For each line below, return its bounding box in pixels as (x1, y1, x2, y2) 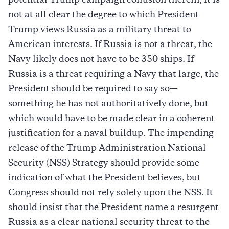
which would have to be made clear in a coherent (8, 114, 215, 123)
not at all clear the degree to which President (8, 11, 199, 19)
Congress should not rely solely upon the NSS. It (8, 189, 213, 197)
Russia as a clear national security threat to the (8, 218, 210, 227)
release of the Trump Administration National (8, 144, 206, 153)
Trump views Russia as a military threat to (8, 26, 191, 34)
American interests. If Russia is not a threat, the (8, 40, 212, 49)
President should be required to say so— (8, 85, 178, 94)
